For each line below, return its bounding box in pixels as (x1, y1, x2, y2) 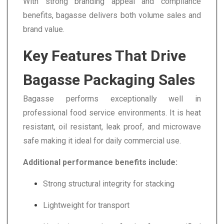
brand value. (23, 24, 64, 34)
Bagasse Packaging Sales (23, 71, 195, 88)
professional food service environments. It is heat (23, 108, 201, 117)
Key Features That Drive (23, 47, 186, 64)
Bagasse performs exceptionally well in (23, 94, 201, 103)
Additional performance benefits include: (23, 157, 177, 167)
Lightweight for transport (43, 200, 129, 210)
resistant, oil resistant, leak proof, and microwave (23, 122, 201, 131)
